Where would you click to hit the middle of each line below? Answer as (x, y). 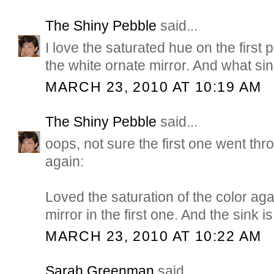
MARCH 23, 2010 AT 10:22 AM (154, 236)
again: (65, 162)
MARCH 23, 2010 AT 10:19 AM (154, 87)
